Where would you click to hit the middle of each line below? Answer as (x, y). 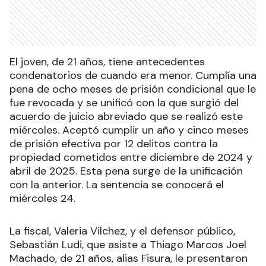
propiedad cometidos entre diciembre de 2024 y (131, 157)
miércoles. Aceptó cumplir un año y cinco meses (129, 130)
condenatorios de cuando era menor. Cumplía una (133, 75)
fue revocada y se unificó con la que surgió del (124, 102)
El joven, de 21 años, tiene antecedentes (107, 61)
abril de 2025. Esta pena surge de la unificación (126, 171)
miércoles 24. (42, 198)
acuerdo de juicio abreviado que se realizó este (126, 116)
